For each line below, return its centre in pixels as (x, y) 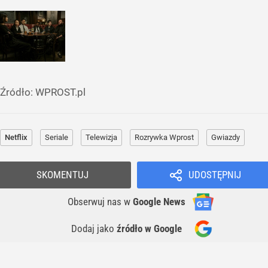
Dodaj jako (94, 229)
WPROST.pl (60, 92)
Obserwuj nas (96, 202)
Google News (159, 202)
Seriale (57, 138)
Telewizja (101, 138)
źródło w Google (149, 229)
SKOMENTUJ (63, 175)
